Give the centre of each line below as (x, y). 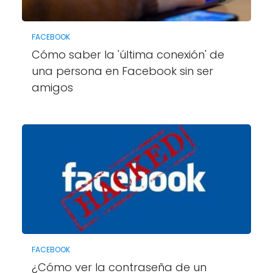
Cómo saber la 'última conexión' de (128, 54)
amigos (52, 87)
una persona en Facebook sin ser (122, 71)
